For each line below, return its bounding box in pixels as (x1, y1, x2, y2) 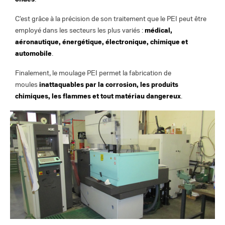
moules (15, 80, 39, 89)
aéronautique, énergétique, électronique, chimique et (15, 38, 188, 47)
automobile (15, 49, 52, 58)
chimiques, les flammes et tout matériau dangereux (15, 92, 181, 101)
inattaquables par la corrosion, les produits (39, 80, 178, 89)
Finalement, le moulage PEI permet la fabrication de (15, 69, 171, 78)
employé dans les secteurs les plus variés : (15, 26, 145, 35)
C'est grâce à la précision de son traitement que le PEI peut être (15, 15, 206, 24)
